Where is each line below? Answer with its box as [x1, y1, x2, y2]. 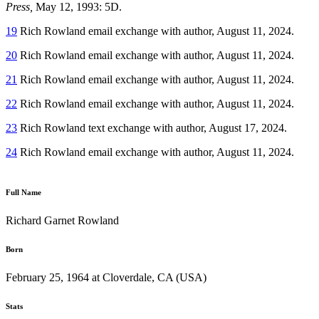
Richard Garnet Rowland [6, 214, 119, 226]
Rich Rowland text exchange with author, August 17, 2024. [17, 121, 287, 134]
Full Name [6, 187, 41, 197]
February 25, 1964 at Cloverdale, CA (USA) [6, 271, 206, 283]
